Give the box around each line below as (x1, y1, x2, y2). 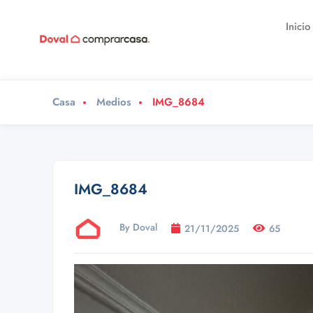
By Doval (119, 220, 157, 235)
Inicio (286, 19, 311, 34)
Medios (96, 94, 131, 110)
